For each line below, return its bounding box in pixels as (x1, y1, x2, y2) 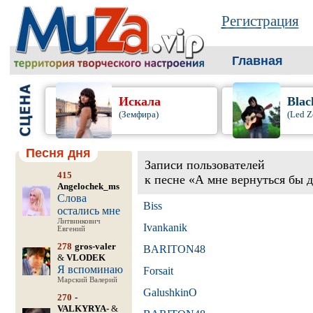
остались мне (57, 205, 120, 217)
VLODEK (66, 252, 105, 263)
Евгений (57, 225, 85, 233)
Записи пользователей (144, 158, 265, 172)
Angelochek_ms (57, 181, 119, 191)
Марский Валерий (57, 276, 117, 284)
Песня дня (25, 146, 91, 160)
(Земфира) (118, 109, 159, 119)
